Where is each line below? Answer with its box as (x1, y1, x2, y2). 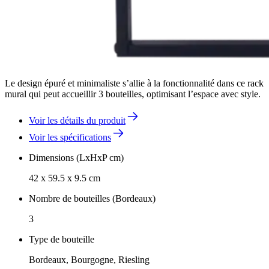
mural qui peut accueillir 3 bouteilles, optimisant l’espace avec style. (5, 88, 261, 99)
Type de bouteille (29, 234, 94, 244)
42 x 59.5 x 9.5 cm (29, 172, 100, 183)
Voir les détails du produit (29, 115, 125, 125)
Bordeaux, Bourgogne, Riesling (29, 254, 150, 265)
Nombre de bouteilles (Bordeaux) (29, 193, 156, 204)
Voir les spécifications (29, 131, 111, 142)
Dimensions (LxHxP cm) (29, 152, 124, 163)
